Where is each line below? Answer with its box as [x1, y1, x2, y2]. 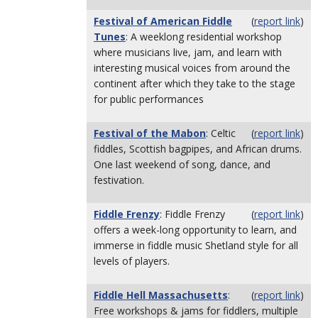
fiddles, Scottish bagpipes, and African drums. [94, 142, 302, 155]
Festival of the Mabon [94, 126, 206, 140]
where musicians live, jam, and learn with [94, 45, 282, 59]
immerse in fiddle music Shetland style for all [94, 238, 298, 252]
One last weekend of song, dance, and [94, 158, 270, 171]
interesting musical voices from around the [94, 61, 290, 75]
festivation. [94, 173, 144, 187]
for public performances [94, 92, 204, 106]
